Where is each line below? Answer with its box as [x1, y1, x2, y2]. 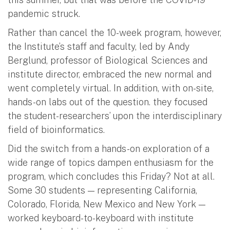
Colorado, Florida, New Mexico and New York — [8, 199, 205, 210]
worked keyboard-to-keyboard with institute [8, 213, 194, 224]
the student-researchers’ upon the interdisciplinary [8, 110, 222, 122]
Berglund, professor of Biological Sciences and [8, 55, 207, 66]
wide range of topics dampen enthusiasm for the [8, 157, 214, 168]
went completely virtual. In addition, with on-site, [8, 83, 214, 94]
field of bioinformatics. [8, 124, 105, 136]
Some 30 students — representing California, [8, 185, 197, 196]
